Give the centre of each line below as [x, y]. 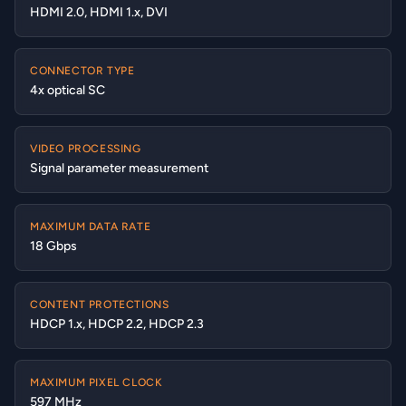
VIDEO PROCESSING [86, 149]
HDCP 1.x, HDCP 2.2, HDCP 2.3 [117, 324]
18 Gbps [53, 246]
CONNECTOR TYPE [82, 71]
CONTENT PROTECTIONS [100, 304]
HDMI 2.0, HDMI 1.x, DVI [99, 12]
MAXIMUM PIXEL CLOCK [97, 382]
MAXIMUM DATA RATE [91, 227]
